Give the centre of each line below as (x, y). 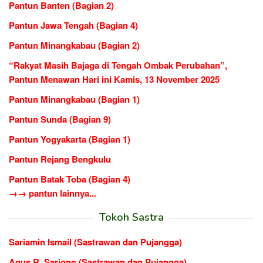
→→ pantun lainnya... (53, 193)
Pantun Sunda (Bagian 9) (60, 119)
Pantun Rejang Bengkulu (60, 159)
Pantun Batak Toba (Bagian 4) (70, 179)
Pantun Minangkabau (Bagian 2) (74, 45)
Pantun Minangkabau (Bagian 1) (74, 99)
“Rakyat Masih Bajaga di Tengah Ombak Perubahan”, (118, 65)
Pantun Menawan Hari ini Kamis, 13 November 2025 (114, 79)
